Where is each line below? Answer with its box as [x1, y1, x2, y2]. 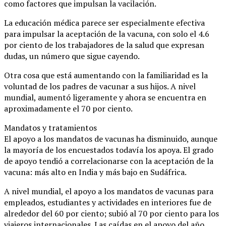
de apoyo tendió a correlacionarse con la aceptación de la [4, 155, 213, 166]
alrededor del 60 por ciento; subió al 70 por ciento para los [4, 207, 219, 219]
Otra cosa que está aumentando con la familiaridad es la [4, 69, 208, 81]
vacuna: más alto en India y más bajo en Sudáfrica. [4, 166, 187, 178]
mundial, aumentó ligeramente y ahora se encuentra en [4, 91, 206, 103]
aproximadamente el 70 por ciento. [4, 102, 133, 114]
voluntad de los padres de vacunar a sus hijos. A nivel [4, 80, 196, 92]
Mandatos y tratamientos [4, 122, 97, 133]
